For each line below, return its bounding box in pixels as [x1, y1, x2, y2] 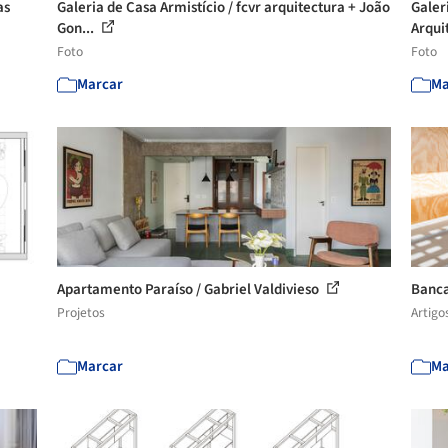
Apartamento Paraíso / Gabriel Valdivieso [57, 279, 323, 300]
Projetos [57, 303, 106, 322]
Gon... [57, 18, 98, 39]
